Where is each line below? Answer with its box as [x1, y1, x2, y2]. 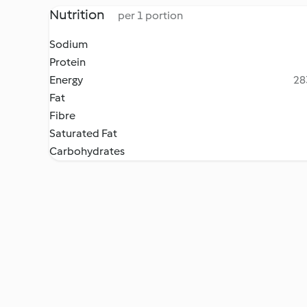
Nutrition [49, 6, 107, 23]
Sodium [49, 38, 88, 51]
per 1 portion [118, 9, 183, 22]
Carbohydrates [49, 145, 125, 158]
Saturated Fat [49, 127, 117, 140]
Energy [49, 73, 83, 86]
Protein [49, 56, 86, 69]
